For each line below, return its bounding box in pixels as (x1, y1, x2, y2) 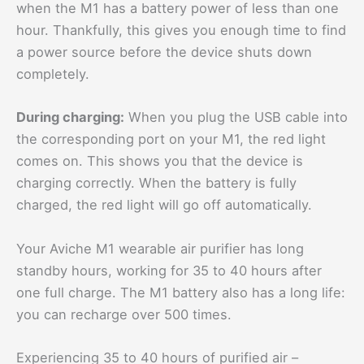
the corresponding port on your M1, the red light (16, 131, 326, 148)
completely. (16, 66, 89, 83)
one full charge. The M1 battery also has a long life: (16, 284, 345, 301)
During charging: (16, 109, 124, 126)
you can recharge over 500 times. (16, 305, 236, 323)
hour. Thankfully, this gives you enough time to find (16, 22, 346, 39)
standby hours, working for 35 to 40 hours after (16, 262, 322, 279)
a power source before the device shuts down (16, 44, 312, 61)
